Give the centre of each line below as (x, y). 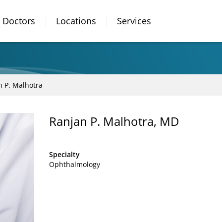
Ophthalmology (75, 164)
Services (134, 21)
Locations (76, 21)
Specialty (64, 154)
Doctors (19, 21)
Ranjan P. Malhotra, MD (114, 121)
